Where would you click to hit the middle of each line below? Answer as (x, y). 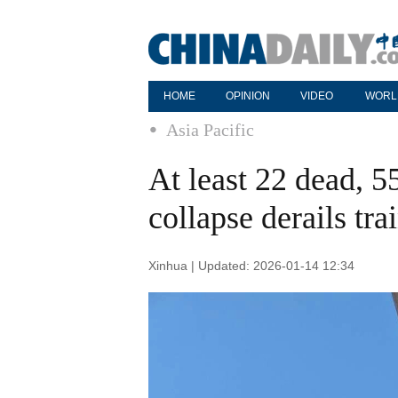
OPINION (248, 96)
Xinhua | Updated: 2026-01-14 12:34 (251, 266)
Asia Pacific (210, 130)
